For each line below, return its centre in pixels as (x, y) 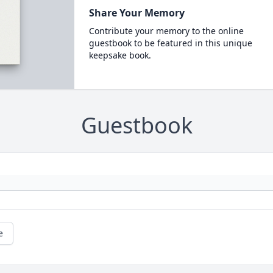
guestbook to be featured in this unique (170, 43)
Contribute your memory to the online (166, 31)
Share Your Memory (136, 13)
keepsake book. (120, 55)
